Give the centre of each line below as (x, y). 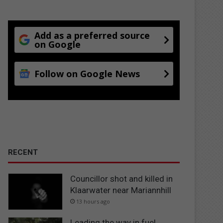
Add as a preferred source (92, 35)
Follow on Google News (87, 73)
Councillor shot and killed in (122, 178)
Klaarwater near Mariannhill (121, 190)
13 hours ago (93, 201)
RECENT (23, 152)
